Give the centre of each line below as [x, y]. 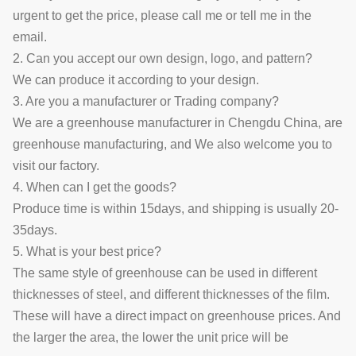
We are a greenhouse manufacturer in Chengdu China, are [178, 122]
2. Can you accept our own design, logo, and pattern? [163, 58]
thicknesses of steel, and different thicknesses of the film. [171, 294]
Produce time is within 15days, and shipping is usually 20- [176, 208]
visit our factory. [56, 165]
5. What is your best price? [87, 251]
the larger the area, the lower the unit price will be [151, 337]
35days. [35, 230]
